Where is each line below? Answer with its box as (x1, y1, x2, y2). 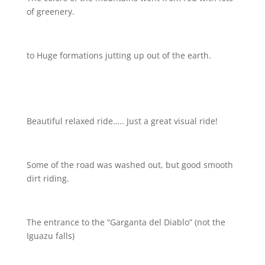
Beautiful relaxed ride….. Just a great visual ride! (26, 115, 218, 127)
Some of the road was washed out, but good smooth (26, 159, 233, 170)
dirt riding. (26, 173, 69, 184)
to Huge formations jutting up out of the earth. (26, 50, 211, 61)
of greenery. (26, 6, 75, 17)
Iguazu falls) (26, 230, 75, 241)
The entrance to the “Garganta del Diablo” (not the (26, 216, 225, 228)
